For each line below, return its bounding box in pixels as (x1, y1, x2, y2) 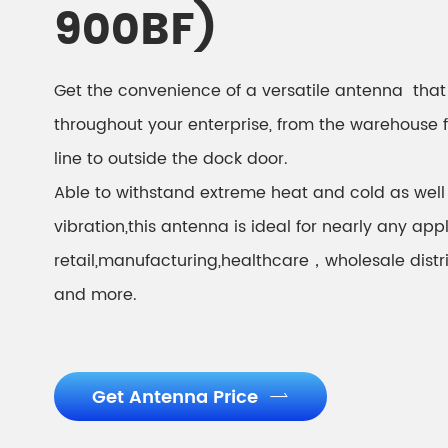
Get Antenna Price (91, 383, 263, 412)
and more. (53, 282, 137, 308)
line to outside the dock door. (53, 146, 288, 172)
